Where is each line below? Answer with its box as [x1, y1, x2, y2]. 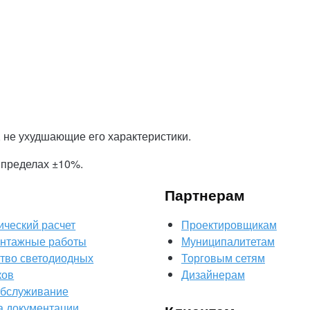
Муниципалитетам [181, 233, 275, 249]
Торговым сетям [181, 250, 265, 266]
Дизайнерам [181, 266, 245, 282]
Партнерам [164, 184, 245, 205]
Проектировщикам [181, 217, 277, 232]
